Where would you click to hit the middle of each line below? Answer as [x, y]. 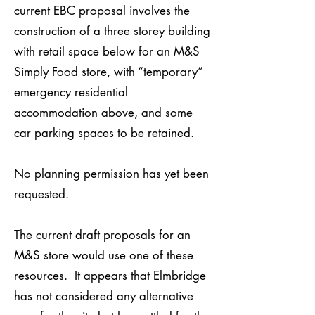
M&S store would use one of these [104, 255]
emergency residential [71, 92]
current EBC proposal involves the [102, 11]
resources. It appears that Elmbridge [110, 276]
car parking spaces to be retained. [108, 133]
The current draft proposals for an [102, 235]
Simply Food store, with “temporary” [108, 72]
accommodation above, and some [103, 112]
